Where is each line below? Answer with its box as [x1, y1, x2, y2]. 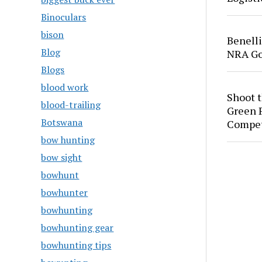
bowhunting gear [41, 221, 114, 234]
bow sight [41, 151, 82, 164]
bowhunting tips [41, 239, 112, 251]
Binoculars [41, 11, 87, 23]
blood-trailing [41, 98, 101, 111]
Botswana [41, 116, 83, 129]
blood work [41, 81, 89, 94]
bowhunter [41, 186, 88, 199]
